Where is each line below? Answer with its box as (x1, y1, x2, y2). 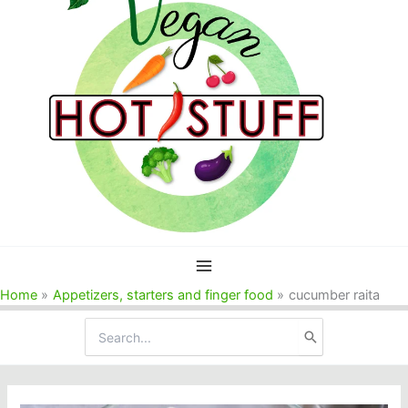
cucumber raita (288, 286, 380, 303)
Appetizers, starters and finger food (52, 286, 273, 303)
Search (85, 319, 127, 335)
